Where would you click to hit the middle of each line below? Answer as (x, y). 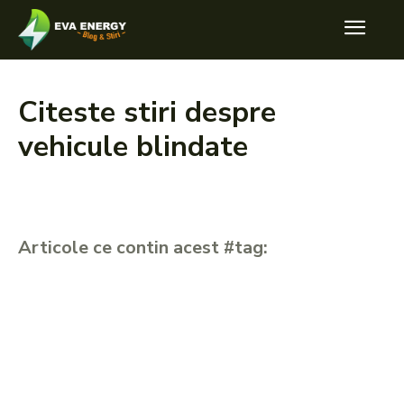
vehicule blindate (133, 147)
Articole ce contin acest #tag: (143, 248)
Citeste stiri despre (147, 112)
